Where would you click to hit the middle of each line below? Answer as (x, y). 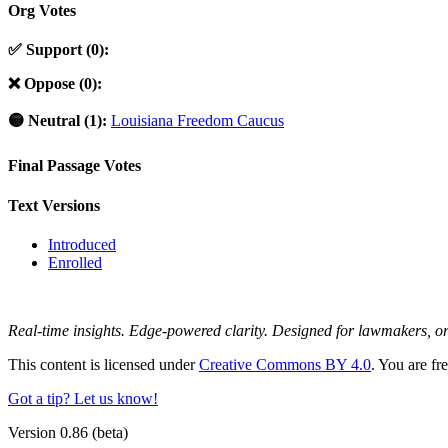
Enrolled (75, 262)
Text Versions (54, 205)
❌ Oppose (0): (55, 84)
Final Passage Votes (74, 166)
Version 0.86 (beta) (68, 432)
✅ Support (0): (58, 50)
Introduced (82, 244)
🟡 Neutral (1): (57, 121)
